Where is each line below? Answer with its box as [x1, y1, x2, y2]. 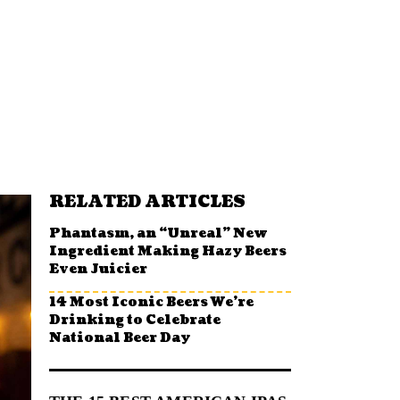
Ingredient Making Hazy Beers [49, 241, 287, 260]
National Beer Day [49, 328, 190, 346]
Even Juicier [49, 259, 147, 278]
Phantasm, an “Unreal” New [49, 223, 268, 242]
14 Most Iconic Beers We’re [49, 292, 254, 311]
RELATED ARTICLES [49, 190, 246, 213]
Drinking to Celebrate [49, 310, 221, 329]
